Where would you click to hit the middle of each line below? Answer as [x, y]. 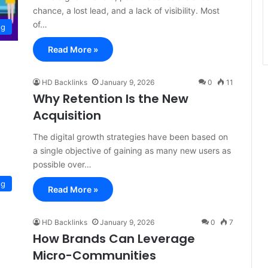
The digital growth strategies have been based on [130, 137]
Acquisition [67, 115]
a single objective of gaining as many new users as [132, 150]
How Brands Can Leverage [114, 239]
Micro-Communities [95, 255]
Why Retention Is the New [111, 99]
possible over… [62, 164]
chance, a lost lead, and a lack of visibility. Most [126, 10]
